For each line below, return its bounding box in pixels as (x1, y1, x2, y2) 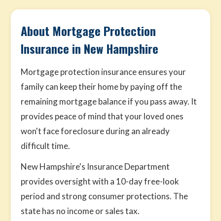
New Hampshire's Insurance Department (21, 161, 170, 172)
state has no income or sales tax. (21, 206, 140, 216)
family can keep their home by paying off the (21, 81, 183, 92)
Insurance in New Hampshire (21, 39, 159, 57)
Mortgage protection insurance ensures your (21, 67, 186, 77)
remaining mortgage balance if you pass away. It (21, 96, 197, 107)
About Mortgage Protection (21, 22, 156, 39)
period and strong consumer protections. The (21, 191, 188, 201)
